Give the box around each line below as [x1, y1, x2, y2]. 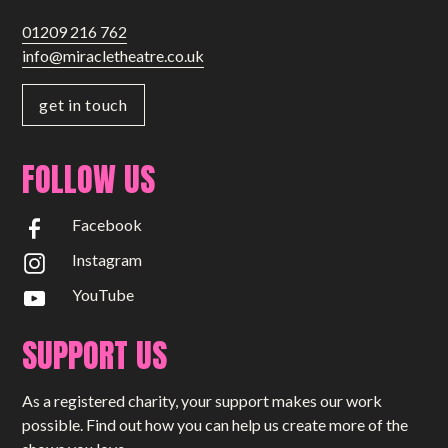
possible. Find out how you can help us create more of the [22, 415, 409, 435]
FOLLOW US [22, 155, 156, 205]
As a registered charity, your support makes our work [22, 391, 383, 411]
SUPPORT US [22, 331, 168, 381]
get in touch [39, 95, 128, 115]
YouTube [72, 285, 135, 305]
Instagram [72, 250, 143, 270]
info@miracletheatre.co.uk [22, 46, 205, 66]
